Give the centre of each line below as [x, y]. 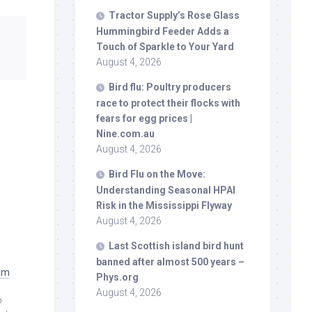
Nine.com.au [125, 133]
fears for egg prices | [144, 118]
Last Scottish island [156, 245]
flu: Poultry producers [180, 87]
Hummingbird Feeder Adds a [163, 31]
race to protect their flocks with [168, 103]
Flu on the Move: [167, 174]
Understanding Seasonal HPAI [166, 190]
